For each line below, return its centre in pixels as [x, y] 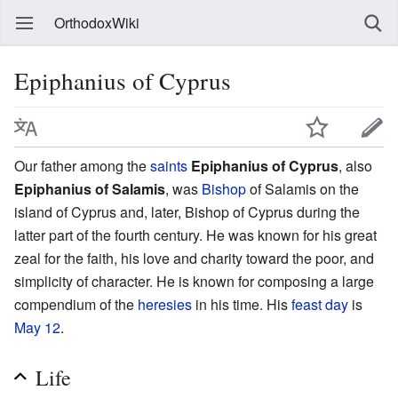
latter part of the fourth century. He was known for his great [195, 235]
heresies [165, 304]
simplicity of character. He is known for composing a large [194, 281]
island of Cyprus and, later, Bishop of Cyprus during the [187, 211]
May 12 [37, 327]
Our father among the [82, 165]
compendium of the [76, 304]
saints [169, 165]
